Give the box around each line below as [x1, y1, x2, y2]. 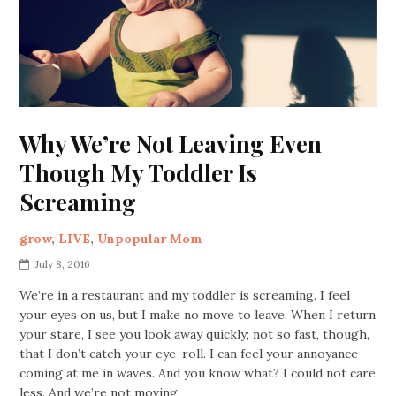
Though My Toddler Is [19, 156, 258, 188]
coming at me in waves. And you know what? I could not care [19, 364, 377, 381]
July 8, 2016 [35, 256, 91, 270]
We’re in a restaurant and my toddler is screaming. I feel [19, 286, 351, 303]
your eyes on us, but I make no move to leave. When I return [19, 306, 377, 323]
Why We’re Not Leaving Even [19, 127, 323, 159]
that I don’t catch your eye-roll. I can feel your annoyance [19, 345, 359, 362]
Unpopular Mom [97, 230, 203, 247]
